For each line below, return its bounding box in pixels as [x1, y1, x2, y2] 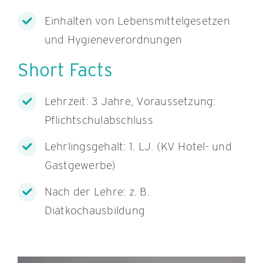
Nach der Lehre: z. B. [44, 185, 150, 199]
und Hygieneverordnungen [44, 33, 183, 47]
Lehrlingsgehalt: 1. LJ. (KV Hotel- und [44, 140, 232, 154]
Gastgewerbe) [44, 159, 116, 173]
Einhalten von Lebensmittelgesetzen [44, 14, 230, 28]
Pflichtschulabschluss [44, 113, 153, 127]
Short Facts [17, 58, 113, 81]
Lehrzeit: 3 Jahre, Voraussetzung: [44, 94, 216, 108]
